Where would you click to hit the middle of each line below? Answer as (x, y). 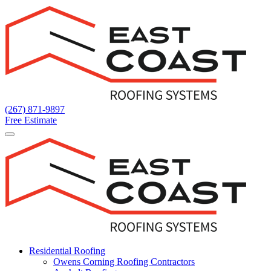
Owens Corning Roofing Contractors (124, 262)
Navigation (38, 28)
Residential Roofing (67, 251)
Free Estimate (31, 120)
